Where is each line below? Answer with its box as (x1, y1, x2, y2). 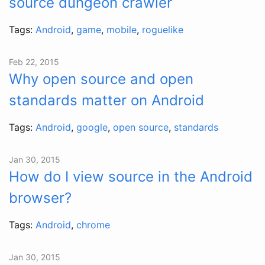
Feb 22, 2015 (9, 56, 59, 67)
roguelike (142, 23, 183, 35)
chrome (76, 218, 110, 231)
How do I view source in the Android (9, 167, 253, 185)
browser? (9, 189, 72, 206)
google (76, 121, 108, 133)
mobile (106, 23, 137, 35)
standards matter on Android (9, 91, 204, 109)
